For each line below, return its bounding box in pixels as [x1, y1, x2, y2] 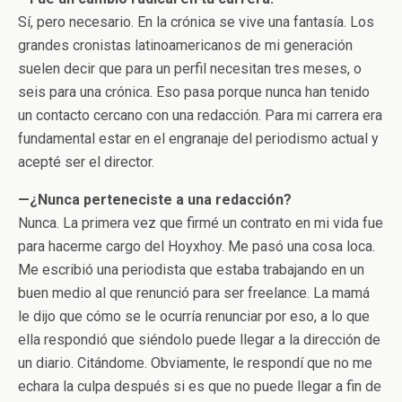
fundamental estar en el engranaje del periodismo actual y [18, 129, 379, 147]
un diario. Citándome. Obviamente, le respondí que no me [18, 354, 372, 371]
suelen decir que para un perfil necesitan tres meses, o [18, 59, 362, 77]
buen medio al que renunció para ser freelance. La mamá [18, 284, 370, 301]
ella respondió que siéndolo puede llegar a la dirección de [18, 330, 380, 348]
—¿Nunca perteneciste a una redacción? [18, 190, 292, 208]
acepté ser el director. [18, 153, 154, 170]
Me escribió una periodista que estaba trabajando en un [18, 260, 364, 278]
